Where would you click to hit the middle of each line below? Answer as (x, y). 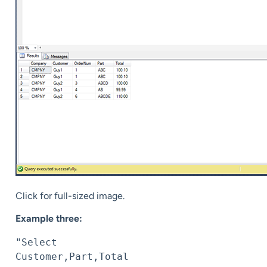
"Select (36, 242)
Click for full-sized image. (70, 195)
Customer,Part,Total (72, 256)
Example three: (49, 218)
